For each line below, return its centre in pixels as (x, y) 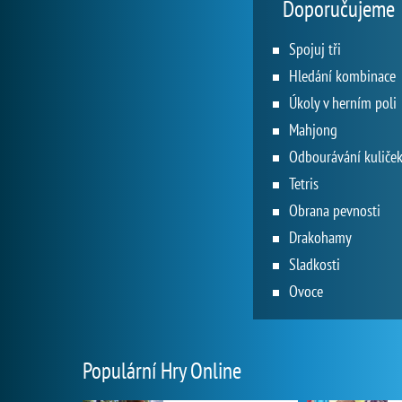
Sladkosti (315, 264)
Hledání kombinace (342, 75)
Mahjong (313, 129)
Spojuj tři (315, 48)
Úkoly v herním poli (343, 102)
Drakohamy (320, 237)
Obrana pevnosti (335, 210)
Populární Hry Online (162, 370)
